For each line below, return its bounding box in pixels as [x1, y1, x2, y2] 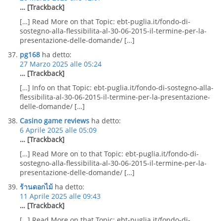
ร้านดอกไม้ [20, 182, 53, 191]
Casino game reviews [20, 116, 89, 125]
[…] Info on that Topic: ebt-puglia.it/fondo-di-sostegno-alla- [20, 83, 214, 92]
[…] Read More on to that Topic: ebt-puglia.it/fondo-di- [20, 149, 199, 158]
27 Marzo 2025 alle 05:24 [20, 59, 102, 69]
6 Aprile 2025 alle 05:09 [20, 125, 97, 135]
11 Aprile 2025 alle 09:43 [20, 191, 101, 201]
